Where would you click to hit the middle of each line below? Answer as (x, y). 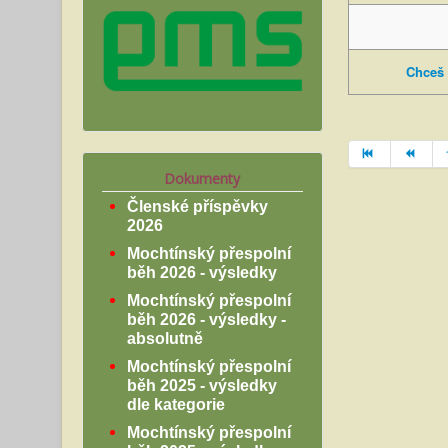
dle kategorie (176, 404)
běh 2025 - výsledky (202, 385)
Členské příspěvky (197, 206)
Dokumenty (202, 178)
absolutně (165, 338)
